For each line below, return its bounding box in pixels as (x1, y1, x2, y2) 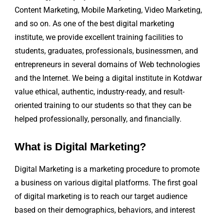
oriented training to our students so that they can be (15, 101, 191, 110)
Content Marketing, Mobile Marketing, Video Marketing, (15, 5, 202, 15)
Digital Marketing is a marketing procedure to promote (15, 164, 200, 174)
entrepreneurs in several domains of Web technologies (15, 60, 200, 70)
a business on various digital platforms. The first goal (15, 178, 198, 188)
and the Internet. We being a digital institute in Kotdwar (15, 73, 202, 83)
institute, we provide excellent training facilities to (15, 33, 183, 42)
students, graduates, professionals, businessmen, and (15, 46, 198, 56)
